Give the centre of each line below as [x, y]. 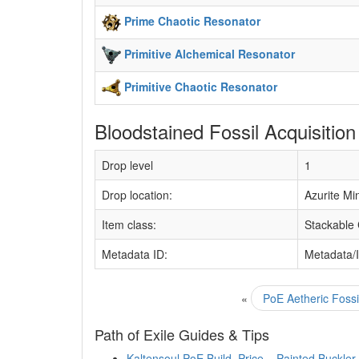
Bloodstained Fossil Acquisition [225, 131]
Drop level [127, 165]
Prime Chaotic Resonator [192, 20]
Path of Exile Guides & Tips [182, 334]
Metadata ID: [135, 254]
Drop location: [137, 194]
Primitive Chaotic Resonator [201, 86]
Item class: [129, 224]
